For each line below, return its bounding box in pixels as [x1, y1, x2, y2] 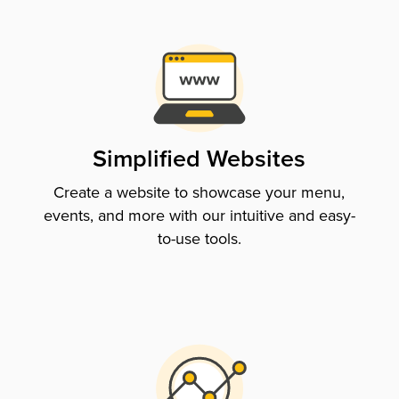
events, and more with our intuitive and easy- [43, 203, 355, 227]
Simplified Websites [93, 140, 306, 176]
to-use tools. [157, 226, 241, 250]
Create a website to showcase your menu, [53, 180, 346, 204]
